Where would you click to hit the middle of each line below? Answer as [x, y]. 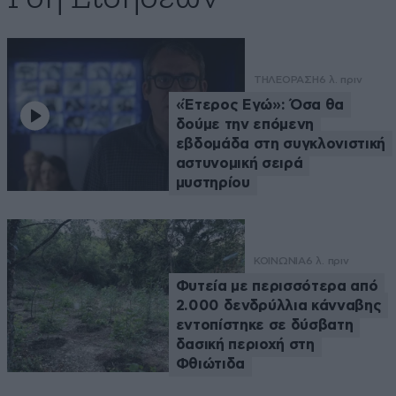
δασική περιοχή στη [245, 345]
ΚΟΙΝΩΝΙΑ [279, 261]
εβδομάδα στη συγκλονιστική [280, 144]
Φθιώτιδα [210, 364]
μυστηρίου [213, 183]
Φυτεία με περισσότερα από [277, 286]
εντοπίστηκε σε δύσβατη [264, 325]
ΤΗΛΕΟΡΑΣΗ [286, 80]
